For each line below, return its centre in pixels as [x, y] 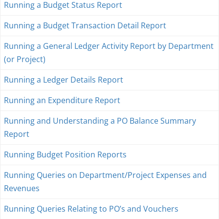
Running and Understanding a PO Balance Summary [100, 121]
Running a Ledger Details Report [64, 80]
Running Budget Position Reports [65, 154]
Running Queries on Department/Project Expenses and [105, 175]
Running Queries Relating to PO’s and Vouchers [91, 209]
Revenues [22, 188]
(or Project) [25, 59]
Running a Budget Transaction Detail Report [85, 25]
